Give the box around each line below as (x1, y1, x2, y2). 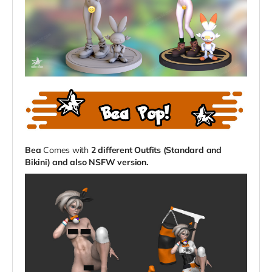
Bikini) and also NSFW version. (25, 157, 148, 168)
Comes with (43, 144, 91, 156)
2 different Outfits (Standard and (90, 144, 222, 156)
